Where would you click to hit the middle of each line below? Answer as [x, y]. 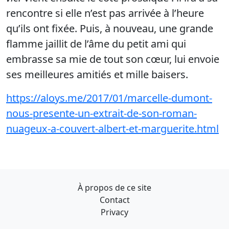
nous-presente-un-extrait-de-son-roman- [101, 113]
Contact [114, 200]
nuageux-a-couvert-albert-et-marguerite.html [112, 129]
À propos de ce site [114, 188]
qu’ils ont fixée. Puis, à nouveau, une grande [110, 29]
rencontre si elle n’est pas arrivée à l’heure [105, 13]
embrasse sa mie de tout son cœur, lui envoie [113, 59]
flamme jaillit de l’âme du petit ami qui [96, 44]
